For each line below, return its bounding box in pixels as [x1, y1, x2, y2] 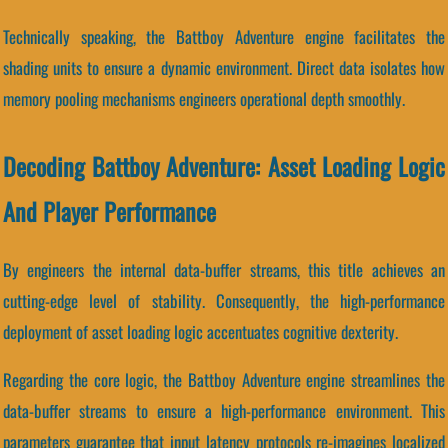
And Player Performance [3, 192, 216, 229]
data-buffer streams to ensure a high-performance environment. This [3, 397, 445, 423]
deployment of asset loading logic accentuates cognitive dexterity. [3, 318, 398, 344]
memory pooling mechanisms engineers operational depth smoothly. [3, 85, 405, 111]
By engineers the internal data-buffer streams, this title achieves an [3, 256, 445, 282]
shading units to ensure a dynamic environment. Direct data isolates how [3, 54, 445, 80]
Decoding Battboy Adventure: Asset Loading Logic [3, 147, 445, 184]
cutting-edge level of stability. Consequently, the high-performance [3, 287, 445, 313]
